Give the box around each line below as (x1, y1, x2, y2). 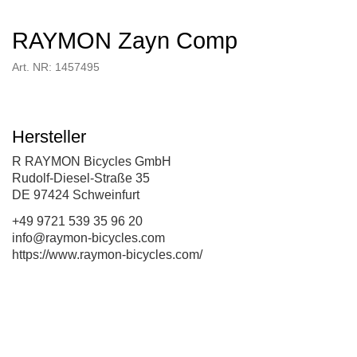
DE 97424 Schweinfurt (12, 187, 139, 202)
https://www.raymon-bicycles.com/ (12, 247, 202, 261)
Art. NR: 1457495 (12, 61, 100, 73)
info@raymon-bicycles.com (12, 230, 165, 245)
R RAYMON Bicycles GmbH (12, 154, 171, 168)
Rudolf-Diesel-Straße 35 (12, 171, 150, 185)
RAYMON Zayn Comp (12, 27, 237, 53)
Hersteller (12, 126, 86, 147)
